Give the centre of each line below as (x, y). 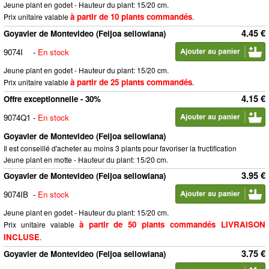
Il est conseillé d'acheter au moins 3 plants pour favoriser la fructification (120, 148)
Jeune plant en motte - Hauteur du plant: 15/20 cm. (86, 159)
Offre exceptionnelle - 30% (52, 99)
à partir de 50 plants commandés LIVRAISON (172, 224)
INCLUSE (22, 237)
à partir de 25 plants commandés (131, 82)
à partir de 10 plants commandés (131, 17)
